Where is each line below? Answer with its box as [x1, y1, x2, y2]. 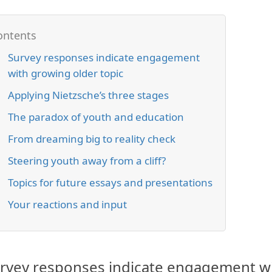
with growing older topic [7, 66, 123, 80]
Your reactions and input [7, 197, 127, 211]
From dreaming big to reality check [7, 132, 175, 146]
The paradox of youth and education [7, 110, 184, 124]
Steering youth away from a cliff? [7, 154, 166, 168]
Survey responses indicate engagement [7, 50, 200, 64]
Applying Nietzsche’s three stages [7, 88, 169, 102]
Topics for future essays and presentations [7, 175, 212, 189]
